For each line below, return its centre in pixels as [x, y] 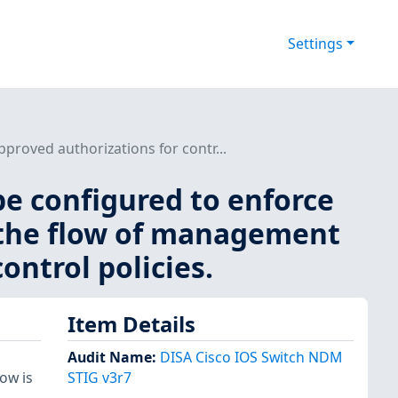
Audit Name [110, 358]
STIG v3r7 [99, 378]
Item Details [131, 324]
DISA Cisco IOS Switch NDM [251, 358]
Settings [315, 44]
